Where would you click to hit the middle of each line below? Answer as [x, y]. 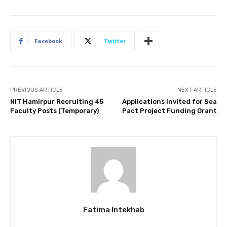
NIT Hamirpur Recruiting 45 [57, 102]
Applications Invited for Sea [169, 102]
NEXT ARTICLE [197, 90]
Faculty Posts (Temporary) [54, 111]
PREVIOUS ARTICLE [36, 90]
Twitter [115, 41]
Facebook [48, 41]
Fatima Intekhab [113, 210]
